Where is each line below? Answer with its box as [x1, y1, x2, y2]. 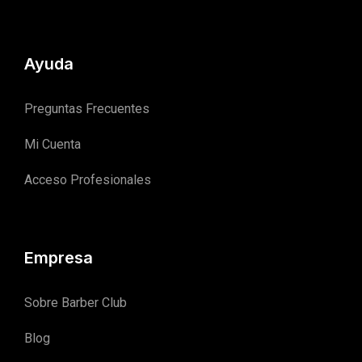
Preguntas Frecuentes [24, 100, 149, 116]
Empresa [24, 247, 93, 267]
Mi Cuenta [24, 136, 81, 152]
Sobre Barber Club [24, 294, 127, 310]
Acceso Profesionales [24, 171, 151, 187]
